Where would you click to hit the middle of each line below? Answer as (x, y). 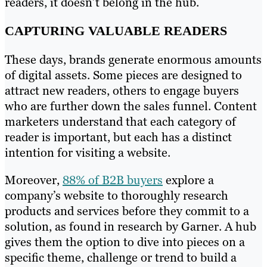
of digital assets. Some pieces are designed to (123, 75)
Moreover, (34, 180)
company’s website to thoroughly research (117, 195)
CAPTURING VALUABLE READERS (116, 30)
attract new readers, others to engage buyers (122, 90)
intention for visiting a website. (88, 152)
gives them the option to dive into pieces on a (125, 242)
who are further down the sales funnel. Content (131, 106)
